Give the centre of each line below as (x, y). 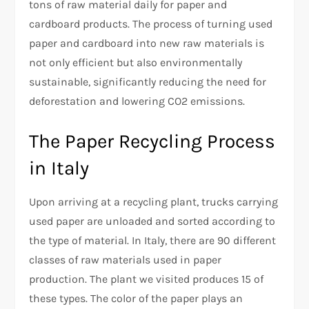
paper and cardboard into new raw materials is (147, 43)
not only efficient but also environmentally (136, 62)
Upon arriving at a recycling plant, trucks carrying (154, 201)
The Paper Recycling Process (152, 141)
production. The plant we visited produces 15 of (147, 279)
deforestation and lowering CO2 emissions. (137, 101)
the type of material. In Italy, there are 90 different (153, 240)
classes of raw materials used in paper (126, 259)
